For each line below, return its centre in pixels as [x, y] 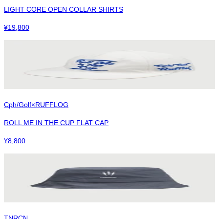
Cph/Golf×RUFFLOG [36, 104]
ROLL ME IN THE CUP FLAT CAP [56, 122]
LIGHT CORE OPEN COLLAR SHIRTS [64, 9]
